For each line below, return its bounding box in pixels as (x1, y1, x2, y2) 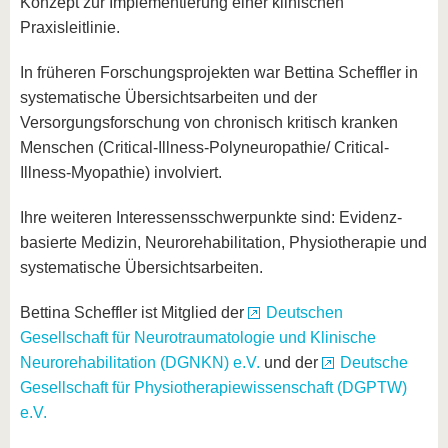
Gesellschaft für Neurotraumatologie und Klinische (20, 329, 376, 346)
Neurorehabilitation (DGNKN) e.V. (20, 354, 264, 371)
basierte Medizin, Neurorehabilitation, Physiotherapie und (20, 234, 427, 251)
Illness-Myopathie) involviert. (20, 164, 226, 181)
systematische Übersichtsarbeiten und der (20, 89, 317, 106)
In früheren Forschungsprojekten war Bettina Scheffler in (20, 64, 418, 81)
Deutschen (266, 304, 343, 321)
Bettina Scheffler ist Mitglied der (20, 304, 248, 321)
